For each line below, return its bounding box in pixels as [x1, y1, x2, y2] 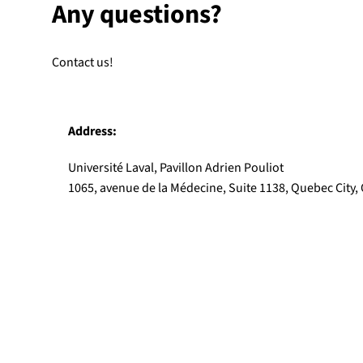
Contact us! [52, 53, 113, 71]
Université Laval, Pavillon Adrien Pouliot [68, 159, 284, 177]
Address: [68, 122, 117, 140]
